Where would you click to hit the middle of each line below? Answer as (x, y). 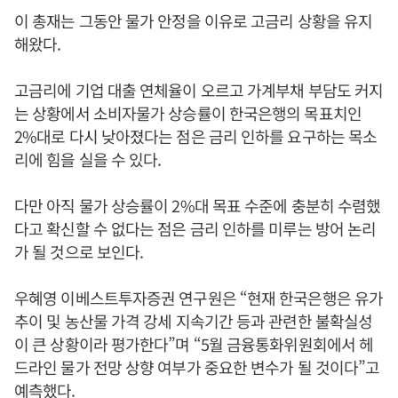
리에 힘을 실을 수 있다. (88, 159)
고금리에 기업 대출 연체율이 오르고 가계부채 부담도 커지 (199, 90)
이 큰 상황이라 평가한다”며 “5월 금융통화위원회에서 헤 (194, 344)
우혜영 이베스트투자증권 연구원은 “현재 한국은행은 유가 (199, 298)
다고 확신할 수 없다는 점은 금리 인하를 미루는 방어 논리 (195, 228)
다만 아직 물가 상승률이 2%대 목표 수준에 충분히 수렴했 (198, 205)
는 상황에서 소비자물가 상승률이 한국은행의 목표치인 (188, 113)
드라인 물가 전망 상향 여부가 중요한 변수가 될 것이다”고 (197, 367)
